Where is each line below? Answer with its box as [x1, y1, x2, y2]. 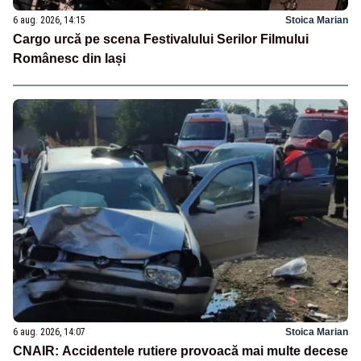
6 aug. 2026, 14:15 [13, 14, 85, 26]
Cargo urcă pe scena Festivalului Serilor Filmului [13, 31, 309, 46]
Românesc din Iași [13, 51, 126, 65]
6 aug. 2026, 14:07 [13, 326, 85, 338]
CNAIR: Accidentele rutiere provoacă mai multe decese [13, 343, 348, 358]
